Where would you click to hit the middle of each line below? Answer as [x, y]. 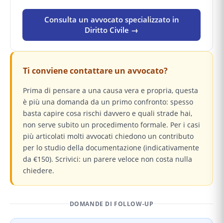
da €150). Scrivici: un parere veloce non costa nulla [108, 159]
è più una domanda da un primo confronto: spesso [108, 102]
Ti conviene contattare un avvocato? [95, 70]
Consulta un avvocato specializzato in [111, 19]
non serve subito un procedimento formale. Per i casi [111, 124]
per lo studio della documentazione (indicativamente [111, 147]
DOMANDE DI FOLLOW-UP [111, 204]
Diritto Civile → [111, 30]
